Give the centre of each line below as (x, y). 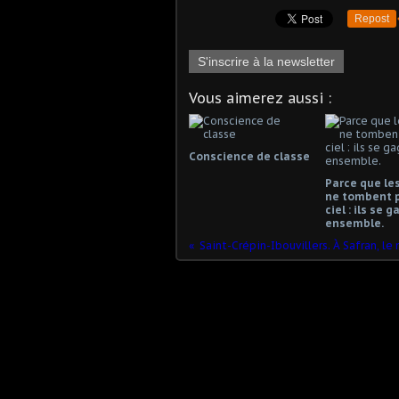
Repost (372, 18)
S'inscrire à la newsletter (266, 61)
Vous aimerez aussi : (260, 98)
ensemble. (354, 223)
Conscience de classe (249, 156)
